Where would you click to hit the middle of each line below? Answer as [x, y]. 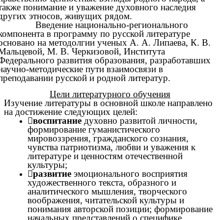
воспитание [58, 120]
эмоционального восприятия [131, 173]
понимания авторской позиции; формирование [120, 209]
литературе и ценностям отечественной [105, 156]
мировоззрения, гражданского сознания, [108, 138]
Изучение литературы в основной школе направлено [108, 103]
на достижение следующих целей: [71, 111]
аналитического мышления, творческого [107, 191]
